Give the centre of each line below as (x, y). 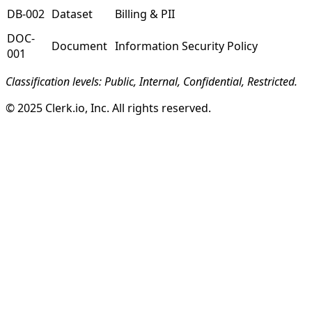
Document (79, 46)
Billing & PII (145, 14)
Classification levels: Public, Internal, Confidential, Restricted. (151, 81)
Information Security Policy (186, 46)
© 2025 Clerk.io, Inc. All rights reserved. (108, 108)
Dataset (72, 14)
